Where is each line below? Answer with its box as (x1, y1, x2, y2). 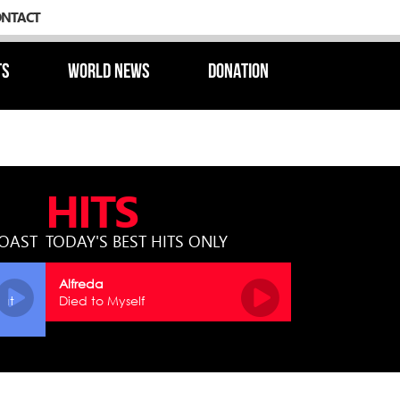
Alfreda (59, 276, 104, 291)
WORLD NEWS (68, 62, 150, 83)
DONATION (208, 62, 269, 83)
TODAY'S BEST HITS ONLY (46, 229, 228, 253)
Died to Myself (59, 293, 145, 308)
